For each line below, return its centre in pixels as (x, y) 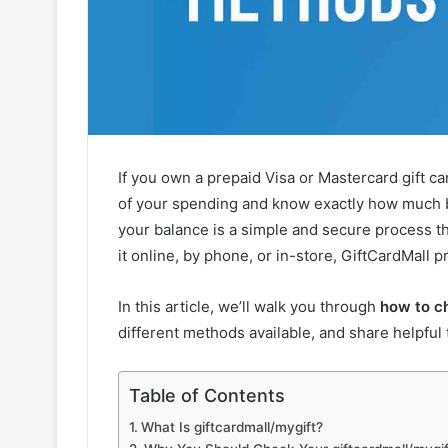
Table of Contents (207, 396)
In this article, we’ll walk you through (249, 307)
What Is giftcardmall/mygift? (231, 427)
